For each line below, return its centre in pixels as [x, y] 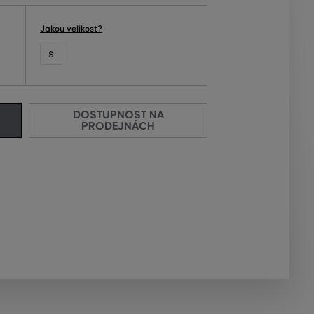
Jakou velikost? [71, 28]
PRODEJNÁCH [118, 126]
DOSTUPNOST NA [118, 115]
